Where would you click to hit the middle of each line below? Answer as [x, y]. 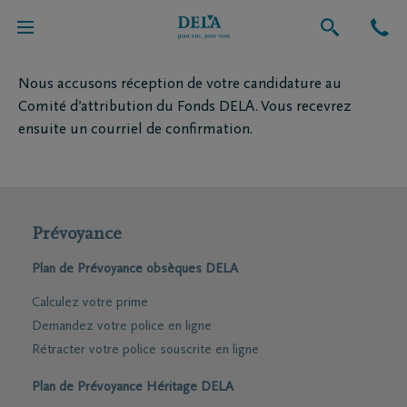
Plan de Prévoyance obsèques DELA [135, 269]
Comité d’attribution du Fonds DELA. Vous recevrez [185, 108]
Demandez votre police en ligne [122, 327]
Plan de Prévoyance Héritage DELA [133, 387]
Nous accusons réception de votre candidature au [180, 85]
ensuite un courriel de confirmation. [135, 130]
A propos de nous [70, 26]
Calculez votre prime [90, 303]
